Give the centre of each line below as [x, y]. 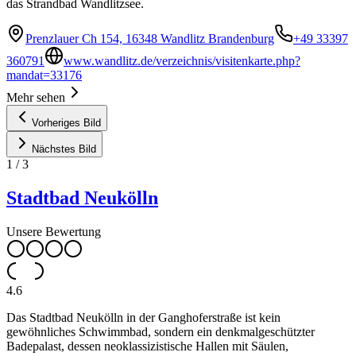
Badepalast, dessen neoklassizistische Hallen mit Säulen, [147, 346]
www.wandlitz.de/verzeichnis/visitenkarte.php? [182, 61]
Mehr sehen [36, 97]
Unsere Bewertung [54, 231]
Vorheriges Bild [66, 123]
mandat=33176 [44, 75]
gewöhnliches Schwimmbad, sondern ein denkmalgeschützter [161, 331]
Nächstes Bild [64, 149]
